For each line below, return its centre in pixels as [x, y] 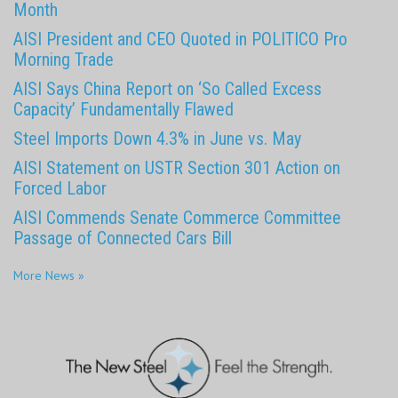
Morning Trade [64, 59]
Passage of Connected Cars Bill [123, 238]
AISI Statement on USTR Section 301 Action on [177, 167]
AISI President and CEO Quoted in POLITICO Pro [180, 39]
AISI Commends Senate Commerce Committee [177, 217]
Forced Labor [60, 188]
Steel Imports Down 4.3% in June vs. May [157, 138]
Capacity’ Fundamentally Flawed [123, 109]
